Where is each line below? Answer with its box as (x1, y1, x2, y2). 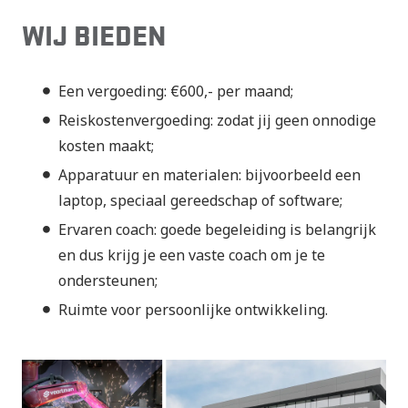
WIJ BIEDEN (22, 19, 167, 53)
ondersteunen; (58, 270, 158, 291)
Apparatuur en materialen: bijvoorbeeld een (58, 165, 361, 186)
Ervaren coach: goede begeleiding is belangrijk (58, 219, 376, 240)
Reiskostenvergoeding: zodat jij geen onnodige (58, 110, 376, 131)
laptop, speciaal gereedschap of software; (58, 190, 342, 211)
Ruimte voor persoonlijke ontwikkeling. (58, 300, 328, 321)
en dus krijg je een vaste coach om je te (58, 245, 325, 266)
